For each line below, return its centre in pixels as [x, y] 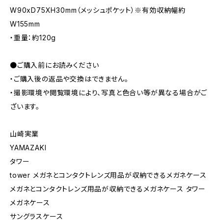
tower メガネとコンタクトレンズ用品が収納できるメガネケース [108, 175]
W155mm [25, 24]
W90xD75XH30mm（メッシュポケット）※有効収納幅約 [98, 10]
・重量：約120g [33, 38]
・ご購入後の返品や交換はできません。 [69, 79]
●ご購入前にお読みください [55, 65]
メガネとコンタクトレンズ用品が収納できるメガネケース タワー [108, 189]
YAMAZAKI [28, 148]
